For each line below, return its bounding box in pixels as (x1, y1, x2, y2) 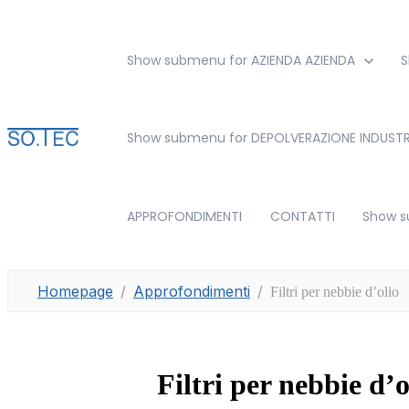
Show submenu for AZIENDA (127, 51, 302, 69)
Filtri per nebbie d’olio (270, 284, 399, 299)
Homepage (37, 282, 113, 300)
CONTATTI (269, 207, 335, 225)
